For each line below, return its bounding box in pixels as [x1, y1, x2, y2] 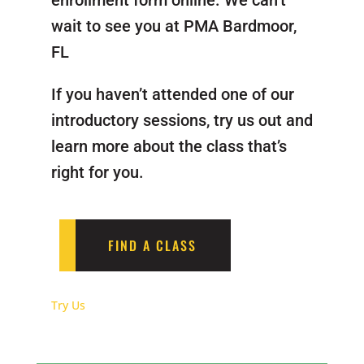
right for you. [50, 162, 144, 183]
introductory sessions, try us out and [50, 110, 313, 131]
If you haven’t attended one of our [50, 84, 294, 105]
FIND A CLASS [107, 236, 197, 256]
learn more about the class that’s [50, 136, 287, 157]
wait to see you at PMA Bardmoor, [50, 16, 297, 37]
